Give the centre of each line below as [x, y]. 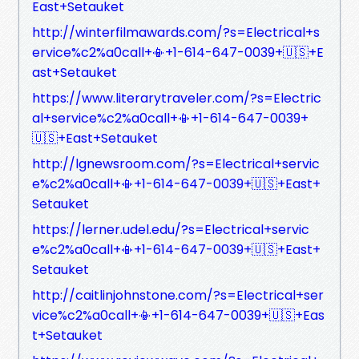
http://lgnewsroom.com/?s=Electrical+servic [176, 163]
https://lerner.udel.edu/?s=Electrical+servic [171, 229]
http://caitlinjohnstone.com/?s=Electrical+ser [178, 295]
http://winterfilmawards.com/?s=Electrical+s [176, 32]
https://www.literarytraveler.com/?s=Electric [177, 98]
